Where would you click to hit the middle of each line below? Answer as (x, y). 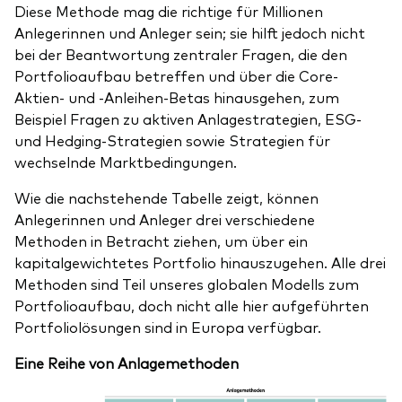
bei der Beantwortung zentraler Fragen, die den (181, 54)
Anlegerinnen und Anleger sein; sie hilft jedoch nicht (190, 33)
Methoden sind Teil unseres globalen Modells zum (187, 284)
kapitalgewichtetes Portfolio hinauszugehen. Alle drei (200, 262)
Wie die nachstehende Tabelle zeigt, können (166, 198)
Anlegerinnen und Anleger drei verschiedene (165, 219)
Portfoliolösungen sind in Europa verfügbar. (168, 327)
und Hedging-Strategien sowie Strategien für (172, 140)
